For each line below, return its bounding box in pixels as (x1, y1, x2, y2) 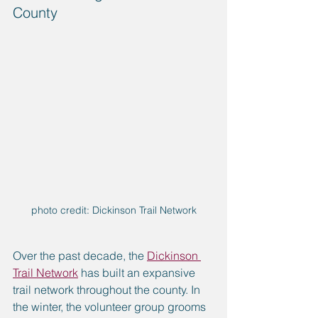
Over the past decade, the (13, 248, 147, 263)
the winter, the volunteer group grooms (13, 299, 209, 314)
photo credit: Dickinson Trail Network (31, 203, 197, 216)
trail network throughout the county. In (13, 282, 203, 297)
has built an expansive (78, 265, 198, 280)
